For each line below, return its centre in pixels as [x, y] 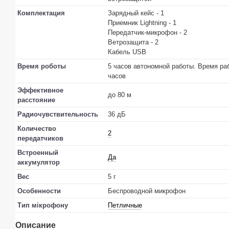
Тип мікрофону [43, 205]
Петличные [125, 205]
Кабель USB [127, 52]
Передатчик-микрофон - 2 [147, 33]
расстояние [36, 100]
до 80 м [120, 95]
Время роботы [42, 66]
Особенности [39, 191]
